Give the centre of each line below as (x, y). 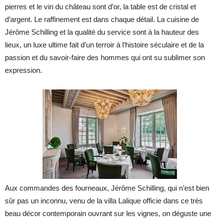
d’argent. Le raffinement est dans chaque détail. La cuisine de (102, 20)
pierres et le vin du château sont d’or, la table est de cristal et (100, 7)
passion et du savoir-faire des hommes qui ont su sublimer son (105, 58)
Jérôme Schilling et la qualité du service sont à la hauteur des (102, 32)
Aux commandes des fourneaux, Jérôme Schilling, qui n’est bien (107, 188)
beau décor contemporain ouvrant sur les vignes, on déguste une (108, 214)
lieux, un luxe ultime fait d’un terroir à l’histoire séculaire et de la (104, 45)
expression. (23, 70)
